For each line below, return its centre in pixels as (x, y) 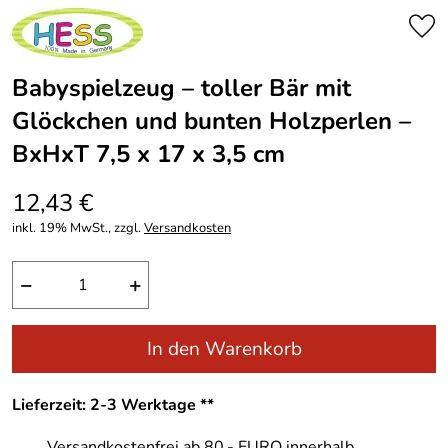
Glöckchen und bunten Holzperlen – (211, 121)
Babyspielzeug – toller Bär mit (181, 88)
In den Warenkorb (224, 349)
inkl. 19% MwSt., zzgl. (78, 228)
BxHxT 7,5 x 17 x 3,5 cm (148, 154)
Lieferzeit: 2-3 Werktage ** (113, 404)
